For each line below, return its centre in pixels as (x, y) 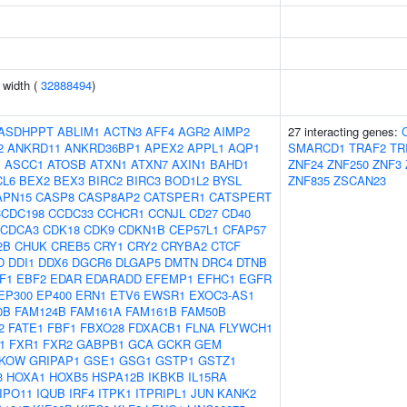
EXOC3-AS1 (222, 295)
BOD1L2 (187, 180)
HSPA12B (118, 377)
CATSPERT (240, 197)
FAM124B (40, 311)
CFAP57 (244, 229)
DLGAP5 (138, 262)
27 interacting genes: (345, 131)
